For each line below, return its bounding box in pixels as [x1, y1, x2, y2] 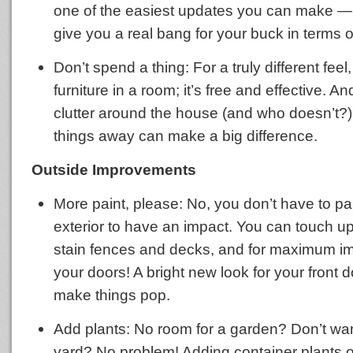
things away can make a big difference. [54, 127, 318, 144]
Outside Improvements [32, 161, 196, 178]
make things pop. [54, 286, 170, 303]
